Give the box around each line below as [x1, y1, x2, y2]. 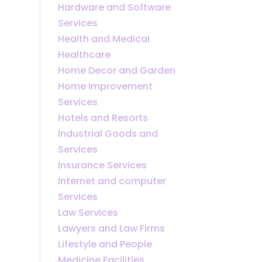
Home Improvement [57, 79, 153, 93]
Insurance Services [57, 158, 147, 172]
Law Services [57, 205, 118, 219]
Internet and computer [57, 174, 166, 188]
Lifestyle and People [57, 237, 152, 251]
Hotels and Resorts [57, 111, 148, 125]
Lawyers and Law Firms [57, 221, 165, 235]
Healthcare [57, 47, 111, 61]
